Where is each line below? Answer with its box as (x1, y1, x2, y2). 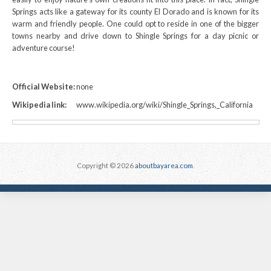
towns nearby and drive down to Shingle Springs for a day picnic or (12, 31, 259, 41)
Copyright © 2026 (77, 161, 135, 169)
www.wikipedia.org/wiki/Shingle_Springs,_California (76, 100, 253, 109)
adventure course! (12, 43, 75, 53)
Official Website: (12, 82, 75, 91)
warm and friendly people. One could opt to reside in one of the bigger (12, 19, 259, 28)
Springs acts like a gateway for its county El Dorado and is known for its (12, 7, 259, 16)
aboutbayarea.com (135, 161, 193, 169)
